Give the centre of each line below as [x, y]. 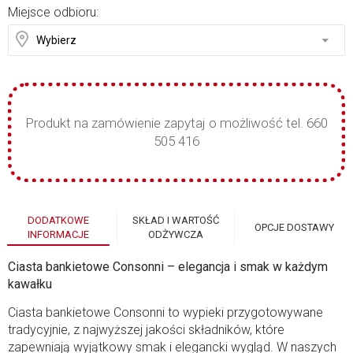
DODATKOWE [58, 220]
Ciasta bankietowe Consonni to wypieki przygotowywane [165, 312]
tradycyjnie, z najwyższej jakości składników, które [146, 329]
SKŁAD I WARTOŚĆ [176, 220]
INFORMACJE [58, 234]
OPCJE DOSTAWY [294, 227]
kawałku [30, 284]
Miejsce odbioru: [53, 12]
